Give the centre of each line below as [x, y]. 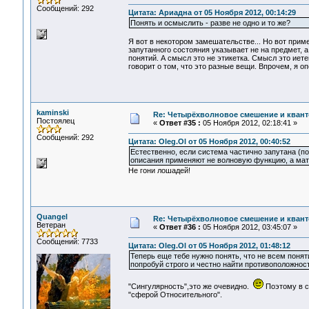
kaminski [52, 112]
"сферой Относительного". [175, 295]
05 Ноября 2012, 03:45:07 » [249, 227]
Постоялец [55, 121]
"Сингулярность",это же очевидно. [190, 287]
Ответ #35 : [180, 123]
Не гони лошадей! [159, 171]
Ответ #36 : [180, 227]
